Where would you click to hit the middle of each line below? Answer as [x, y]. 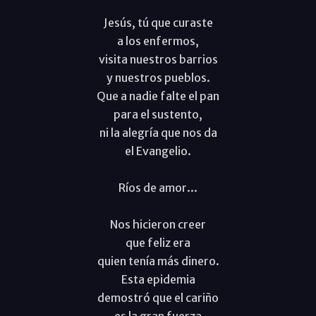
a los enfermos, [158, 41]
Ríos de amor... [158, 187]
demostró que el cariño [158, 297]
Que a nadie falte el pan [158, 96]
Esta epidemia [158, 279]
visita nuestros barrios [158, 59]
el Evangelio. [158, 151]
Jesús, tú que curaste [158, 22]
